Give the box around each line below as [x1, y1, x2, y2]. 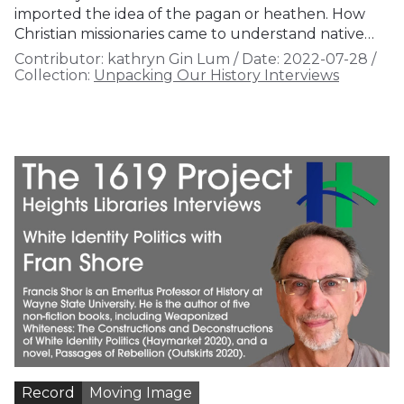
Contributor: [14, 50, 104, 68]
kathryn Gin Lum [104, 50, 230, 68]
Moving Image [89, 383, 192, 401]
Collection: [14, 66, 90, 84]
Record [22, 383, 75, 401]
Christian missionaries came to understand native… [14, 24, 374, 42]
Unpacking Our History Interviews [94, 66, 339, 84]
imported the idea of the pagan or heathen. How [14, 5, 365, 23]
